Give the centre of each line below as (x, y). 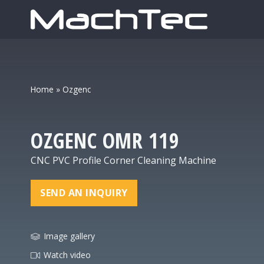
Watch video (67, 255)
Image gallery (69, 236)
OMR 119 (141, 141)
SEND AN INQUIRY (84, 193)
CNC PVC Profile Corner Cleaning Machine (123, 161)
